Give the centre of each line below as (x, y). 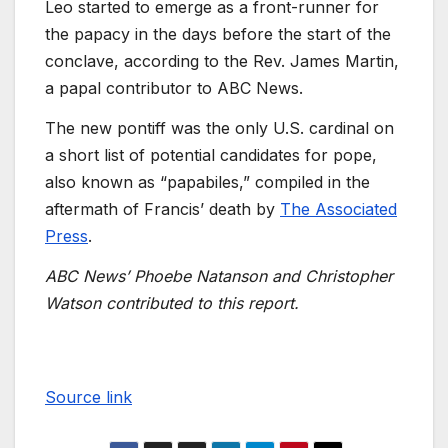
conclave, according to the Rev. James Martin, (222, 61)
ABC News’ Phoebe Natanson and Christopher (219, 275)
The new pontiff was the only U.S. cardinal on (219, 127)
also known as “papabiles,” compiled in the (207, 181)
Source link (88, 396)
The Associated (338, 208)
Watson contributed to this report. (172, 302)
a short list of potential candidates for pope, (211, 154)
